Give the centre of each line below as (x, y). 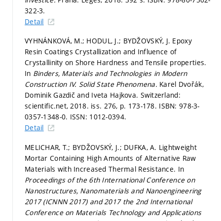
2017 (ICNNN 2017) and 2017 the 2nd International (109, 201)
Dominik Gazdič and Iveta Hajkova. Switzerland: (103, 95)
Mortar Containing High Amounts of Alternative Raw (110, 158)
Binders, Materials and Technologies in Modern (110, 74)
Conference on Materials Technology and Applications (113, 212)
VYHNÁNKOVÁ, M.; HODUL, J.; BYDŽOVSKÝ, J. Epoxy (108, 41)
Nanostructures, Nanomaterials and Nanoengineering (113, 190)
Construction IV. (52, 84)
